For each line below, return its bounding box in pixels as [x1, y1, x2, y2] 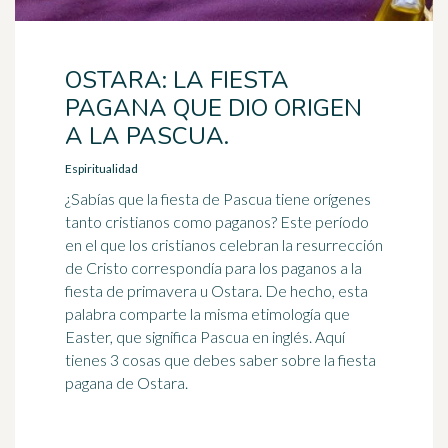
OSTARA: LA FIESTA [65, 64, 289, 96]
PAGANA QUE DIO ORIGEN [65, 92, 362, 124]
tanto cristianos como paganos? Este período [65, 212, 369, 231]
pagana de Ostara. [65, 373, 188, 392]
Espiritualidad [65, 161, 138, 176]
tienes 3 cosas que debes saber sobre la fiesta [65, 350, 376, 369]
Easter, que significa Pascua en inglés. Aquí [65, 327, 345, 346]
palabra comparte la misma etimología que [65, 304, 350, 323]
